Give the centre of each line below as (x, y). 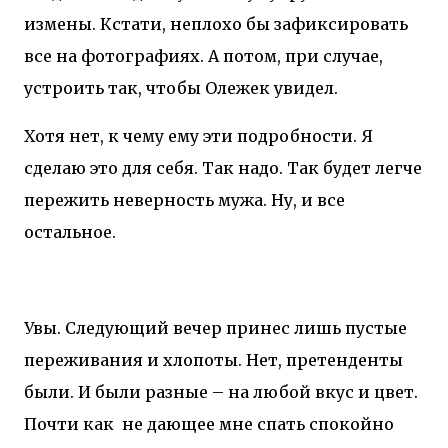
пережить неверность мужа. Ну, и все (184, 199)
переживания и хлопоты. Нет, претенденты (213, 359)
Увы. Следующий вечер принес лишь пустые (215, 327)
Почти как (71, 423)
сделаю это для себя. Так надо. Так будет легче (223, 167)
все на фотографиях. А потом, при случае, (203, 55)
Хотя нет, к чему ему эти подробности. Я (198, 135)
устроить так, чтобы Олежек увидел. (181, 87)
